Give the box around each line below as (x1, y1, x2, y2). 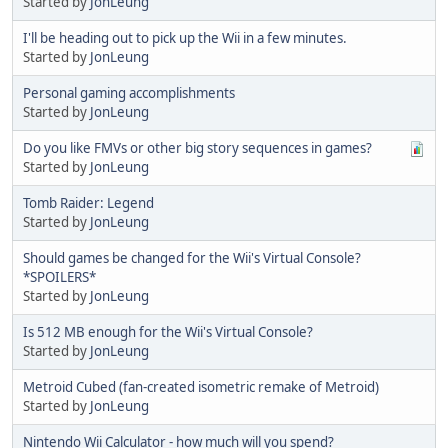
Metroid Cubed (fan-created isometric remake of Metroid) (23, 377, 379, 396)
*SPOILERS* (23, 267, 96, 286)
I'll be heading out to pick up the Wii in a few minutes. (23, 28, 347, 47)
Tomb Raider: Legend (23, 193, 154, 212)
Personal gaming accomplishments (23, 83, 235, 102)
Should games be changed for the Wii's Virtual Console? (23, 248, 361, 267)
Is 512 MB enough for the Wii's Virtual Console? (23, 322, 313, 341)
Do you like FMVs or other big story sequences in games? (23, 138, 372, 157)
